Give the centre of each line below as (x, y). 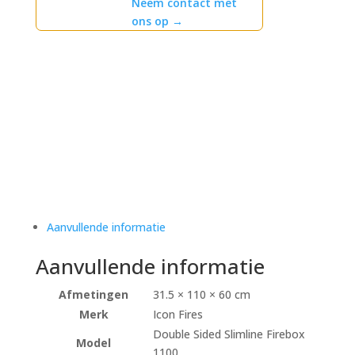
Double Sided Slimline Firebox (229, 334)
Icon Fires (177, 315)
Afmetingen (94, 295)
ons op (152, 21)
